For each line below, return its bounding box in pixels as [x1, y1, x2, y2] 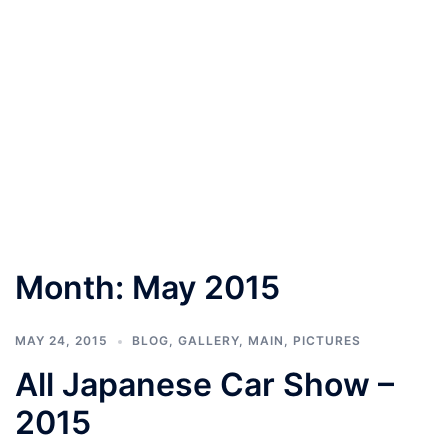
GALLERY [178, 332, 239, 348]
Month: [15, 267, 132, 307]
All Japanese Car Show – [15, 364, 394, 404]
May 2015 [132, 267, 280, 307]
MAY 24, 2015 [15, 332, 108, 348]
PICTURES [293, 332, 361, 348]
